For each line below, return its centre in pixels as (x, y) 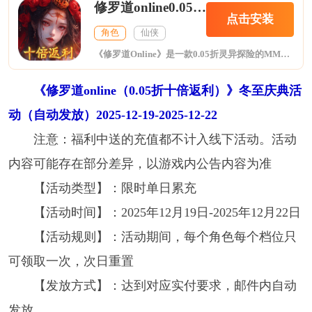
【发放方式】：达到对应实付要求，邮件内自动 (165, 286)
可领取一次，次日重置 (71, 262)
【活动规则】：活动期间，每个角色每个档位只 (165, 237)
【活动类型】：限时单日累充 (115, 188)
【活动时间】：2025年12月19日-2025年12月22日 (167, 213)
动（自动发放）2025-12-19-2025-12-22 (112, 115)
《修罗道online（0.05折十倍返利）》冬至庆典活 (167, 91)
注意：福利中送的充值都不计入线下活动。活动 (165, 140)
